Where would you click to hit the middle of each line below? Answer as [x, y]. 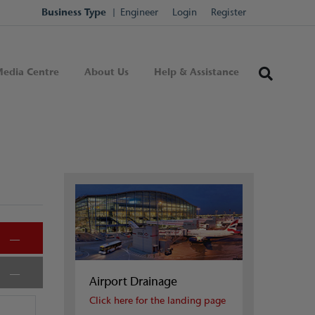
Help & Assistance [197, 72]
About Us [107, 72]
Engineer [139, 12]
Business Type [74, 12]
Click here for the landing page [157, 301]
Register [229, 12]
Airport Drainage [133, 282]
